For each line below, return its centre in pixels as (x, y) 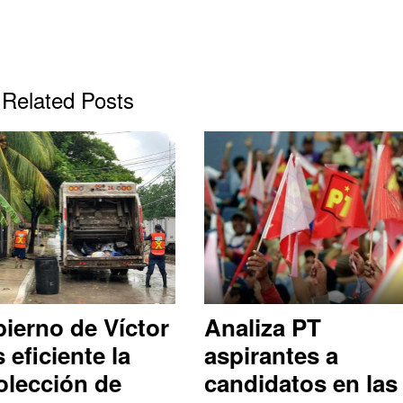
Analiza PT (263, 327)
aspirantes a (272, 355)
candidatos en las (301, 383)
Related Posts (68, 100)
